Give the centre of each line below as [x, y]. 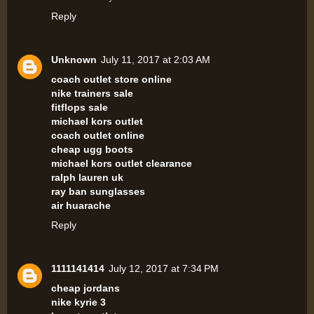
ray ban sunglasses [98, 191]
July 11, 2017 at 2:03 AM [156, 60]
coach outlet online [98, 135]
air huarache [81, 205]
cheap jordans [86, 288]
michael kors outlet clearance [122, 163]
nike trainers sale [92, 93]
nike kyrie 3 [78, 302]
